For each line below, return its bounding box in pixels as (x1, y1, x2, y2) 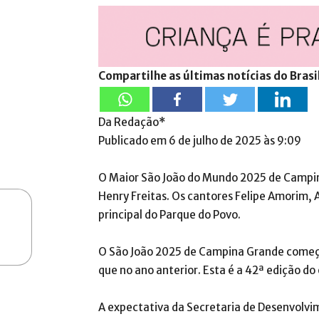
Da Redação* (98, 115, 165, 130)
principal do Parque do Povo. (98, 208, 241, 222)
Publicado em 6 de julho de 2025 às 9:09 (98, 134, 301, 148)
